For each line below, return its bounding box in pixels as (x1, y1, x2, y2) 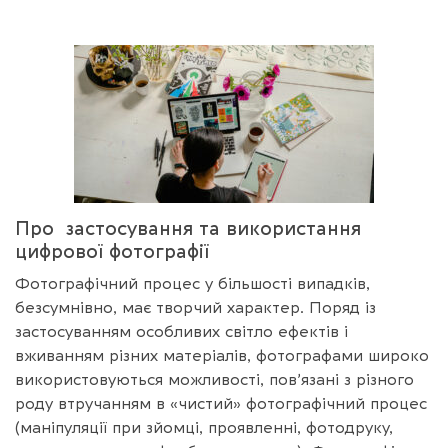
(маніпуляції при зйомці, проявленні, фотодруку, (15, 418, 393, 437)
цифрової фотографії (15, 240, 209, 263)
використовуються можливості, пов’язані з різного (15, 370, 414, 389)
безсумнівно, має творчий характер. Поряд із (15, 298, 376, 317)
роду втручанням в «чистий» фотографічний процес (15, 394, 427, 413)
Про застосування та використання (15, 217, 361, 240)
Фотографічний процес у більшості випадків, (15, 274, 370, 293)
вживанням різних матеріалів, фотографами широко (15, 346, 429, 365)
